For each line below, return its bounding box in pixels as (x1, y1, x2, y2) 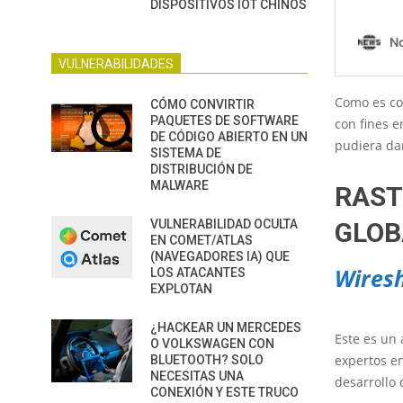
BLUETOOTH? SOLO (150, 353, 264, 367)
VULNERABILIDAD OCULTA (150, 217, 298, 231)
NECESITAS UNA (150, 369, 244, 383)
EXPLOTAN (150, 282, 212, 296)
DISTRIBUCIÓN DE (150, 162, 253, 176)
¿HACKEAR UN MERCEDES (150, 320, 301, 335)
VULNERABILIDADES (58, 57, 174, 71)
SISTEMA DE (150, 146, 221, 160)
